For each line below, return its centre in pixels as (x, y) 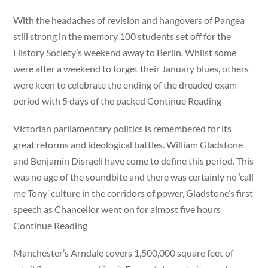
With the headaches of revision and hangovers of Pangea (129, 20)
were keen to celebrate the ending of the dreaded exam (125, 84)
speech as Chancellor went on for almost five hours (117, 209)
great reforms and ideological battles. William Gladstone (128, 145)
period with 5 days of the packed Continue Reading (118, 100)
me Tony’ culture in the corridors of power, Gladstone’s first (133, 193)
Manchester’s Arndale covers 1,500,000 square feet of (124, 253)
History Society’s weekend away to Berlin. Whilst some (125, 52)
